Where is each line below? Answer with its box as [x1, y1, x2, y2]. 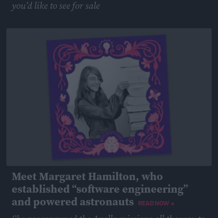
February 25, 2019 [12, 20, 58, 26]
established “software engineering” [12, 181, 188, 197]
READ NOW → [138, 200, 174, 207]
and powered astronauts [12, 194, 134, 209]
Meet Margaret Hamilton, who [12, 168, 163, 184]
